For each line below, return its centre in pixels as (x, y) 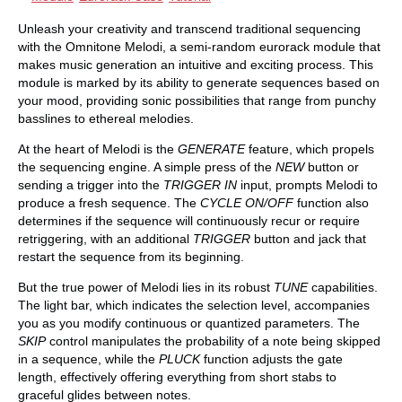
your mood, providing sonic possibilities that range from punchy (197, 100)
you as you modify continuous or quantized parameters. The (189, 323)
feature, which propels (310, 149)
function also (331, 202)
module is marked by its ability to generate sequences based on (199, 82)
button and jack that (308, 238)
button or (332, 166)
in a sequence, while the (88, 358)
